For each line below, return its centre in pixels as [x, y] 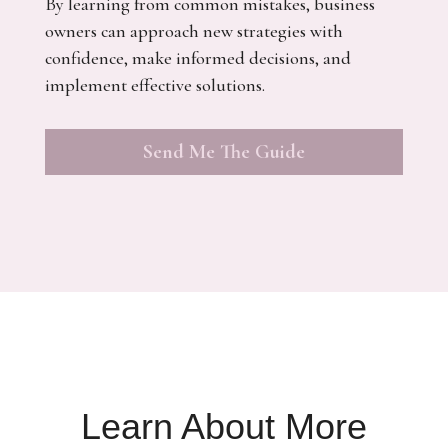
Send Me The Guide [223, 152]
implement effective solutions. [156, 85]
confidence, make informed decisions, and [197, 58]
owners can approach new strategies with [193, 31]
